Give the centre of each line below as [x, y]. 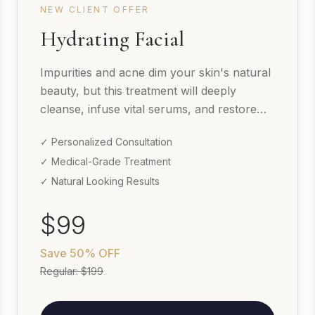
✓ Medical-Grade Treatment [105, 161]
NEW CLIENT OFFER [95, 9]
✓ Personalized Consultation [106, 141]
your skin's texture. [92, 127]
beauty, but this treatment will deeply [138, 90]
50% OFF [95, 253]
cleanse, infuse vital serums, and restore [148, 109]
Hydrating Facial [112, 39]
